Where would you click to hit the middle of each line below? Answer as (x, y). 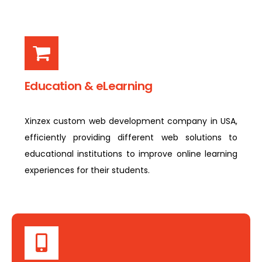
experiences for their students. (87, 170)
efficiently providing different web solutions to (131, 138)
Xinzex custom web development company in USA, (131, 121)
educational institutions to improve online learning (131, 154)
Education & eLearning (89, 86)
